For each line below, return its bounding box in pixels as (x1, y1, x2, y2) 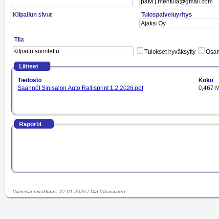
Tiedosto (18, 77, 42, 84)
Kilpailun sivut (13, 11, 53, 18)
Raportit (19, 121, 43, 128)
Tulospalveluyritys (141, 11, 194, 18)
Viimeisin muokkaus (13, 189, 57, 194)
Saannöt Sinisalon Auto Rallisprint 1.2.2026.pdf (18, 85, 143, 91)
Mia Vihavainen (90, 189, 125, 194)
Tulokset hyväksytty (144, 48, 196, 55)
